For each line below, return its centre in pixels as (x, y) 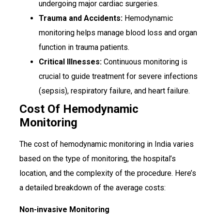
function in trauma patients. (84, 47)
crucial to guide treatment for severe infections (118, 77)
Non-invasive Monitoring (64, 209)
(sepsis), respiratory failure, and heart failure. (114, 91)
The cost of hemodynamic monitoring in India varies (107, 144)
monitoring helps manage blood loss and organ (118, 33)
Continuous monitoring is (145, 62)
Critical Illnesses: (70, 62)
